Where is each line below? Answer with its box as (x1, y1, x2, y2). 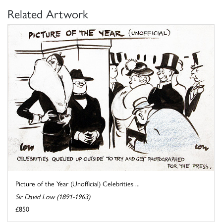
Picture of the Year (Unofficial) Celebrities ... (15, 178, 140, 188)
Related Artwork (7, 4, 88, 22)
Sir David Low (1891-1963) (15, 191, 90, 201)
